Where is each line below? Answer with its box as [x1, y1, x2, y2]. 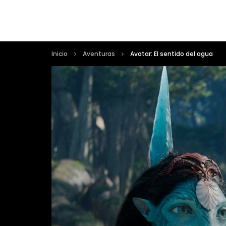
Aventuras [83, 49, 115, 58]
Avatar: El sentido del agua [130, 49, 213, 58]
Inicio [51, 49, 68, 58]
